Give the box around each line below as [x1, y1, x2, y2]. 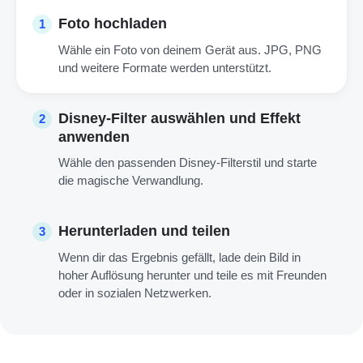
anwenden [58, 128, 130, 145]
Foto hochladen [58, 15, 167, 32]
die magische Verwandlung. [58, 173, 203, 187]
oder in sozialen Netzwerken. [58, 285, 211, 300]
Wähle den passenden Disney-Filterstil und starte [58, 155, 317, 169]
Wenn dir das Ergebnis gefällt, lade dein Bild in [58, 250, 301, 264]
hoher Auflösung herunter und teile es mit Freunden [58, 267, 327, 282]
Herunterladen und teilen [58, 222, 230, 239]
